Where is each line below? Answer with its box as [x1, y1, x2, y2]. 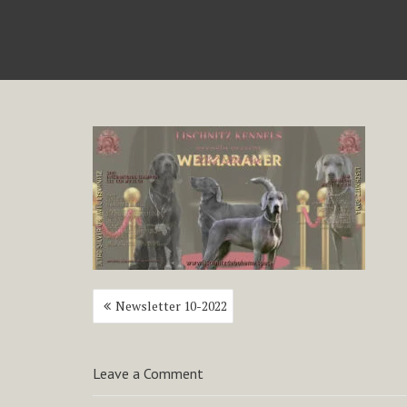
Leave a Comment [93, 364, 203, 382]
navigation [92, 306, 177, 330]
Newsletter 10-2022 [115, 297, 227, 314]
